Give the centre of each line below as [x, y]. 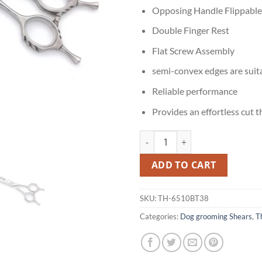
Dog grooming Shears [216, 217]
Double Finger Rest [190, 30]
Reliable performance [194, 91]
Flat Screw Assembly [193, 50]
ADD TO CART [184, 165]
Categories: [160, 217]
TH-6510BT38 [183, 199]
